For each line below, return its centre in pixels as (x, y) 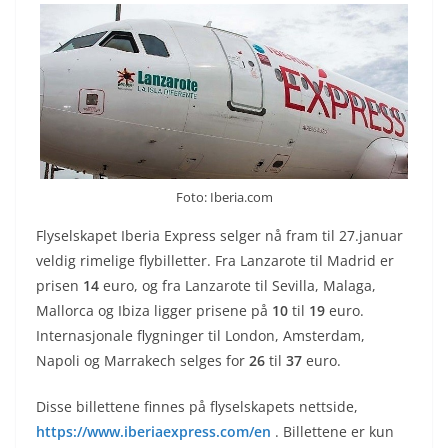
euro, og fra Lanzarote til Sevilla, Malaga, (237, 285)
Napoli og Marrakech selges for (140, 360)
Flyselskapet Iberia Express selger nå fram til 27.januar (219, 235)
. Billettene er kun (334, 431)
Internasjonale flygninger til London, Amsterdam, (200, 335)
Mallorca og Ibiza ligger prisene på (154, 310)
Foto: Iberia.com (224, 196)
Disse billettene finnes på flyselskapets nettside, (197, 406)
